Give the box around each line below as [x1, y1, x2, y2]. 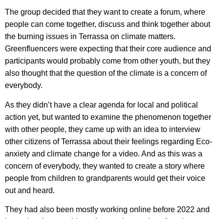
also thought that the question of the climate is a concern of [5, 69, 207, 78]
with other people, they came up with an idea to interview [5, 125, 200, 133]
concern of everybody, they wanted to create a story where [5, 161, 205, 170]
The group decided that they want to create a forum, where [5, 8, 205, 17]
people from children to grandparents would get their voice [5, 174, 205, 182]
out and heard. [5, 186, 57, 195]
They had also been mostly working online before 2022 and [5, 205, 210, 214]
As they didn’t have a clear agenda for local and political [5, 100, 198, 109]
